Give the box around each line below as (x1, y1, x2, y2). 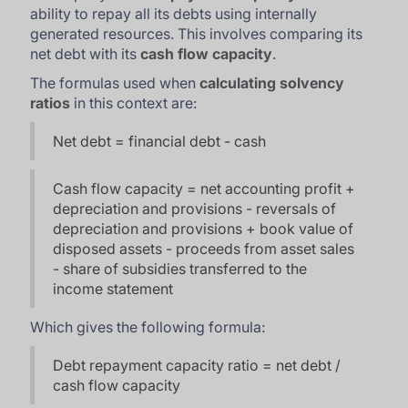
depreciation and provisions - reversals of (53, 199, 337, 218)
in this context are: (70, 93, 198, 112)
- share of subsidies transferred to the (53, 259, 308, 278)
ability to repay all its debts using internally (30, 4, 318, 23)
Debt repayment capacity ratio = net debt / (53, 355, 342, 374)
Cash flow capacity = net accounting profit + (53, 178, 356, 198)
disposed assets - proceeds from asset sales (53, 239, 355, 258)
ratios (30, 93, 71, 112)
